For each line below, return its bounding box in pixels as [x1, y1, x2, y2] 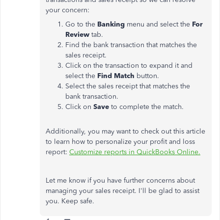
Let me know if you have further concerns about [46, 176, 195, 185]
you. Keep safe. [46, 197, 94, 205]
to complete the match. [109, 103, 184, 111]
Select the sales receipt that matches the [65, 82, 190, 90]
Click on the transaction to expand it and [65, 61, 192, 70]
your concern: [46, 6, 89, 14]
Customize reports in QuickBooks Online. [69, 148, 200, 156]
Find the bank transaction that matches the [65, 41, 197, 49]
